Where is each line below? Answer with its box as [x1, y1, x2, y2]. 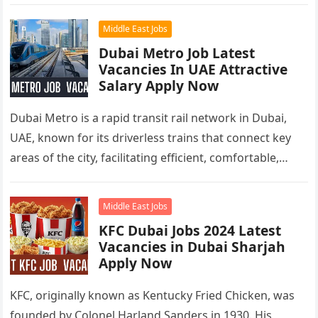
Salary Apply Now [99, 76, 219, 95]
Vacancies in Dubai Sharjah [99, 237, 286, 256]
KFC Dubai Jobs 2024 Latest [99, 221, 282, 240]
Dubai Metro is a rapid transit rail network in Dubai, [10, 110, 287, 126]
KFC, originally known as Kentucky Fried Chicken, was [10, 287, 295, 303]
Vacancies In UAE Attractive [99, 60, 288, 79]
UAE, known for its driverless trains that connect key [10, 130, 292, 146]
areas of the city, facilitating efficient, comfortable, [10, 150, 280, 165]
